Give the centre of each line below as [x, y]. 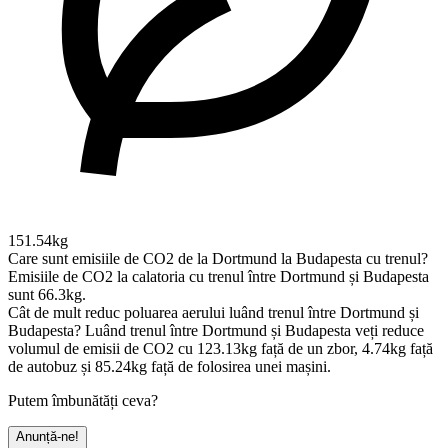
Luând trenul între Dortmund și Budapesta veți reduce [254, 330]
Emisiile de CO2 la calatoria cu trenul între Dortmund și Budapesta [218, 276]
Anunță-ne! [47, 436]
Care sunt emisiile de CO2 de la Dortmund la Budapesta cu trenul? [218, 258]
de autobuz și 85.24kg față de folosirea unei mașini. [169, 366]
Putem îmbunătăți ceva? [83, 400]
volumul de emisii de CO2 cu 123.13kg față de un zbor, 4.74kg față [220, 348]
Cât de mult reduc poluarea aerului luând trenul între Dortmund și [213, 312]
